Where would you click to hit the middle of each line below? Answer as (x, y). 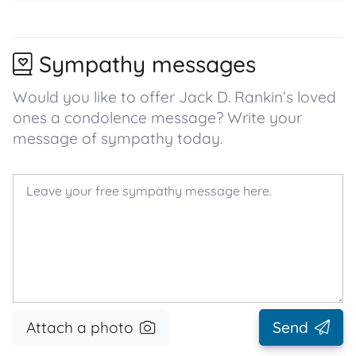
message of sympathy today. (118, 138)
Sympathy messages (147, 64)
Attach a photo (80, 327)
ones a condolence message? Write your (157, 118)
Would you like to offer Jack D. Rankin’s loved (174, 97)
